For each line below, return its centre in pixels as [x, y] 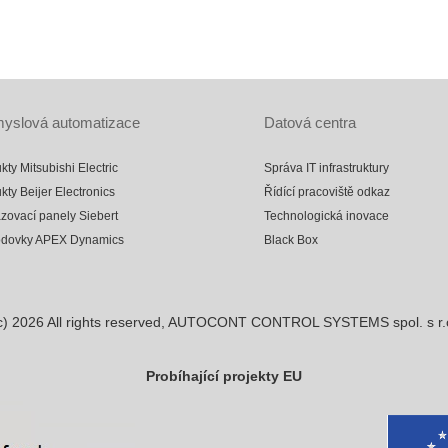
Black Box [291, 240]
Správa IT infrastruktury [326, 168]
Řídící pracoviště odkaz [327, 192]
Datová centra [310, 122]
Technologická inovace [326, 216]
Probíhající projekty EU [224, 376]
